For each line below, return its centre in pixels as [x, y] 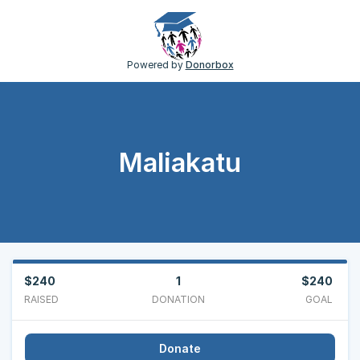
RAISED [41, 299]
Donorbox [209, 65]
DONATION [179, 299]
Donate [180, 348]
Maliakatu [180, 162]
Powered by [156, 65]
